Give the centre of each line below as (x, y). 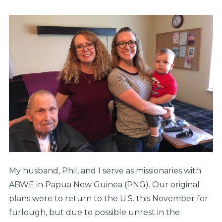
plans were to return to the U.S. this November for (108, 199)
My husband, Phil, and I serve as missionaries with (105, 171)
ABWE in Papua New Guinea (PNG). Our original (104, 185)
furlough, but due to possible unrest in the (94, 213)
